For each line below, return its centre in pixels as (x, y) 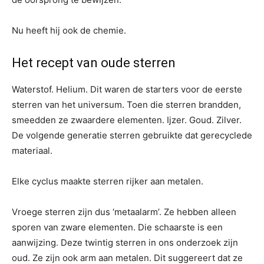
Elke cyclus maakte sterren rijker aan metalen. (108, 181)
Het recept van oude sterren (94, 62)
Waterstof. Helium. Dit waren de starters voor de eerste (127, 89)
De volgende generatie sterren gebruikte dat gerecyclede (132, 135)
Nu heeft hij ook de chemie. (69, 30)
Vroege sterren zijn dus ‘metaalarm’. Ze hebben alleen (124, 212)
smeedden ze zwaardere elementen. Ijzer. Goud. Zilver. (127, 120)
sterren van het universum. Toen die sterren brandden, (126, 104)
